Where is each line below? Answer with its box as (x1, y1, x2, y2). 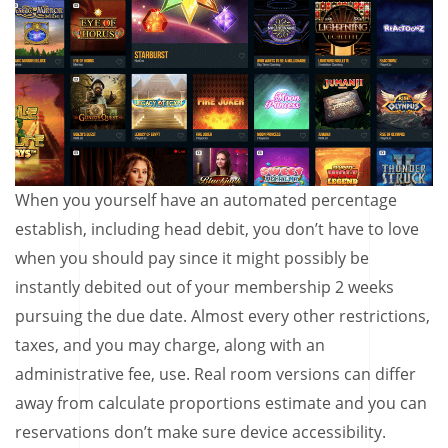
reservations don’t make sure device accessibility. (15, 420, 386, 443)
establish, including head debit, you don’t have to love (15, 217, 419, 240)
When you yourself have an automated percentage (15, 188, 397, 211)
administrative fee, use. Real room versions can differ (15, 362, 416, 385)
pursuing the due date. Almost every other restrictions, (15, 304, 430, 327)
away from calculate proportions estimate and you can (15, 391, 427, 414)
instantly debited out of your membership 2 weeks (15, 275, 394, 298)
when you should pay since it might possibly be (15, 246, 369, 269)
